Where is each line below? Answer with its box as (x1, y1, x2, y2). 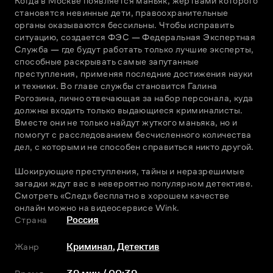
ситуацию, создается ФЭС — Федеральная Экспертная (15, 32, 256, 43)
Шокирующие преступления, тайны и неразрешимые (15, 166, 244, 177)
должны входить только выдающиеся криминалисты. (15, 105, 243, 116)
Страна (15, 214, 48, 225)
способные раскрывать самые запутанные (15, 56, 199, 67)
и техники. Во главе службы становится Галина (15, 80, 218, 91)
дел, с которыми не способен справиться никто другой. (15, 141, 254, 152)
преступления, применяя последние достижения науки (15, 68, 253, 79)
